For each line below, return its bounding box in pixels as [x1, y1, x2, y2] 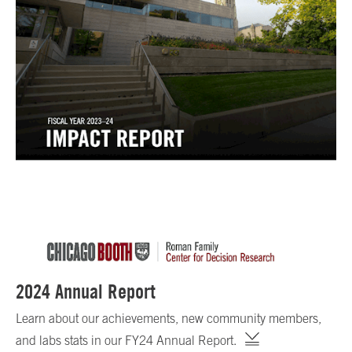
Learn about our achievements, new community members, [16, 310, 321, 325]
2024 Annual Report [16, 279, 156, 303]
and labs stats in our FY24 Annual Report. [16, 332, 236, 347]
